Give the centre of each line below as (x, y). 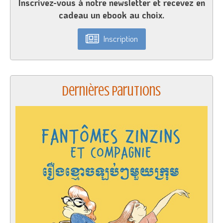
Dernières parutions (111, 91)
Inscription (120, 39)
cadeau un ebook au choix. (111, 15)
